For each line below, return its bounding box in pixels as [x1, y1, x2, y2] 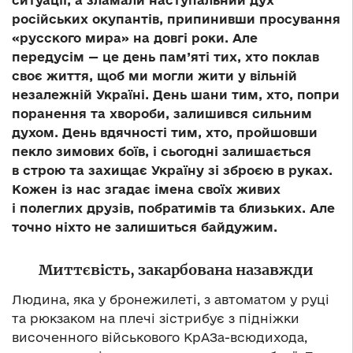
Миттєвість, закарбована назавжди [39, 261, 314, 280]
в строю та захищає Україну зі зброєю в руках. [12, 163, 333, 178]
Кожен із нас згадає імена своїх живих [12, 182, 281, 197]
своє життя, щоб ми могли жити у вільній [12, 69, 297, 84]
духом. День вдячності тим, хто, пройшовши [12, 125, 318, 140]
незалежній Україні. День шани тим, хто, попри [12, 87, 340, 102]
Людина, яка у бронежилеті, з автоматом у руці [12, 292, 329, 307]
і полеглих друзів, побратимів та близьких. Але [12, 201, 335, 216]
